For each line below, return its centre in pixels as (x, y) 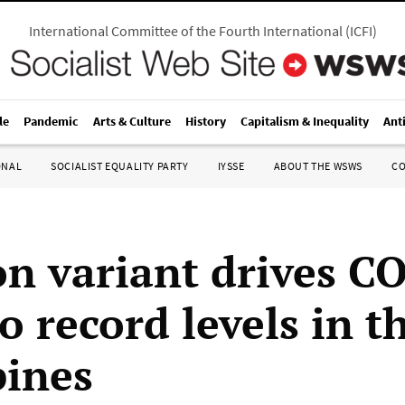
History (206, 121)
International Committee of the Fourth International (185, 31)
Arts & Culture (132, 121)
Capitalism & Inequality (305, 121)
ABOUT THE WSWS (318, 166)
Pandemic (51, 121)
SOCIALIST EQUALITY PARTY (120, 166)
